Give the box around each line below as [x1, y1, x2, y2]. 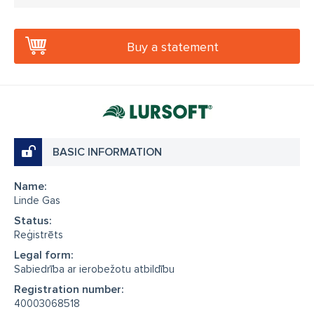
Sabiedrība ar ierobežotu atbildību [14, 263, 175, 275]
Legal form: [14, 248, 74, 262]
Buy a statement [127, 39, 219, 55]
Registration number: [14, 282, 124, 296]
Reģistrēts [14, 228, 63, 241]
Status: [14, 214, 52, 228]
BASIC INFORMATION [53, 145, 162, 159]
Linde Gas [14, 194, 60, 207]
